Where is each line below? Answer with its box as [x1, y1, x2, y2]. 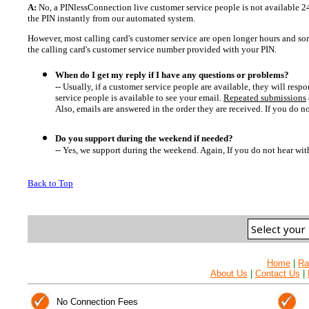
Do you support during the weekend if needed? [55, 133, 233, 143]
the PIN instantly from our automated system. [28, 13, 195, 23]
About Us [210, 268, 248, 279]
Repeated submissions [223, 92, 306, 103]
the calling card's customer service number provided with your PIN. [28, 44, 277, 54]
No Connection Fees [57, 297, 138, 307]
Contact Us [255, 268, 300, 279]
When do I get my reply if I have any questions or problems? [55, 70, 289, 80]
